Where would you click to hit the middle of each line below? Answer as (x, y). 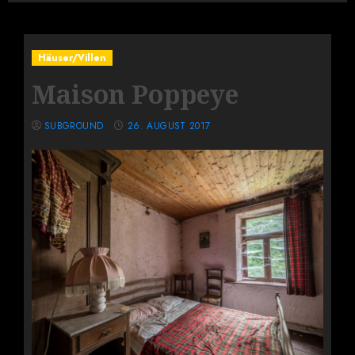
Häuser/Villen (72, 58)
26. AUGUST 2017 (169, 126)
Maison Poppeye (135, 94)
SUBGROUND (74, 126)
